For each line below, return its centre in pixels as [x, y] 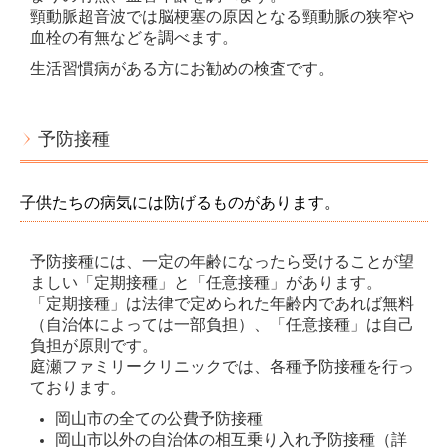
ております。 [78, 387]
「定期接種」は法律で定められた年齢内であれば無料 [222, 303]
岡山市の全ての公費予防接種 [159, 418]
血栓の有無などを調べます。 [134, 37]
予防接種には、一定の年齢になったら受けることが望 [222, 261]
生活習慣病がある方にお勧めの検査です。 [182, 68]
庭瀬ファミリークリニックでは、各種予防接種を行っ [222, 366]
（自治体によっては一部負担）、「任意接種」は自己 [222, 324]
